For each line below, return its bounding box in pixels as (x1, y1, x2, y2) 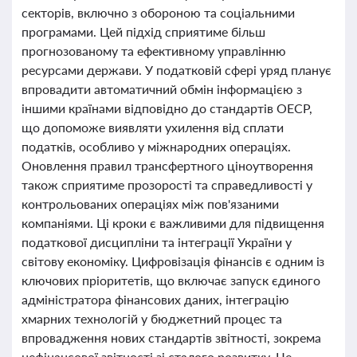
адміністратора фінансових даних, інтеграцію (22, 292, 289, 307)
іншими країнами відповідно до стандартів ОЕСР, (22, 100, 312, 116)
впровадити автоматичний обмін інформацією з (22, 81, 302, 96)
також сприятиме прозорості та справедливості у (22, 177, 312, 192)
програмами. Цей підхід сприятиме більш (22, 24, 265, 39)
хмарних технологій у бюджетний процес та (22, 311, 282, 326)
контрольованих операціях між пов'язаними (22, 196, 279, 211)
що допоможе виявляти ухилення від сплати (22, 120, 284, 135)
